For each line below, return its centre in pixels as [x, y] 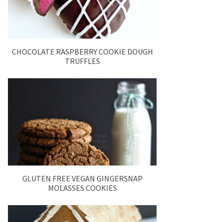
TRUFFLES [82, 61]
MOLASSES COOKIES [82, 188]
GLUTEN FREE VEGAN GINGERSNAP [82, 179]
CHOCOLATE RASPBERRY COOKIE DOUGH [82, 51]
